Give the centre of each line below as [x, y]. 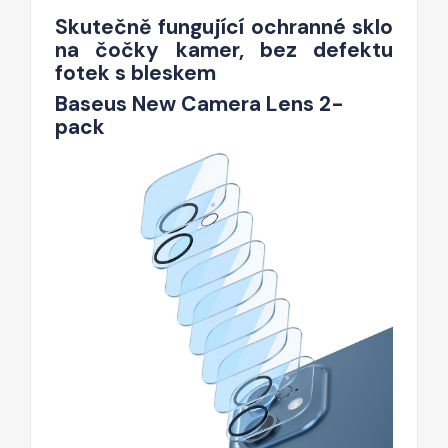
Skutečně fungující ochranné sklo [224, 26]
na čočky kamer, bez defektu [224, 49]
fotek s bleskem [135, 72]
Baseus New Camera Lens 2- [199, 103]
